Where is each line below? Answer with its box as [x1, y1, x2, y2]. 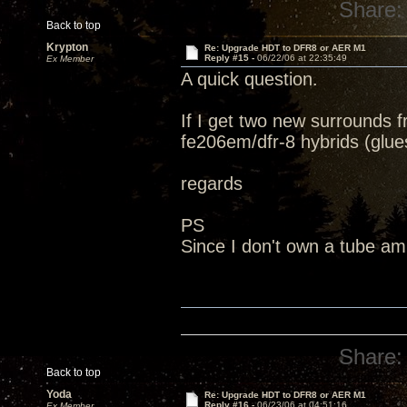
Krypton [46, 41, 88, 54]
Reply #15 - [203, 53, 257, 63]
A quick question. [181, 69, 318, 89]
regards [181, 174, 243, 194]
